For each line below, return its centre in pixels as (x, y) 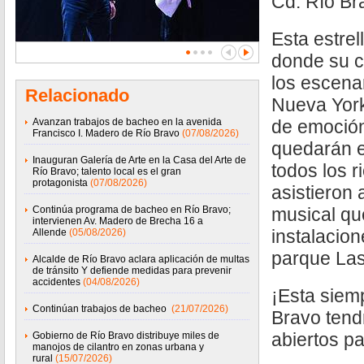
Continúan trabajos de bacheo (101, 309)
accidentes (56, 282)
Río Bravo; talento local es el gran (107, 171)
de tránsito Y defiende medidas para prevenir (132, 271)
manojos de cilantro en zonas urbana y (118, 347)
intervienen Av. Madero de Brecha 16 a (118, 221)
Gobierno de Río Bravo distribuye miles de (126, 336)
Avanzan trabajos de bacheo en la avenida (127, 122)
